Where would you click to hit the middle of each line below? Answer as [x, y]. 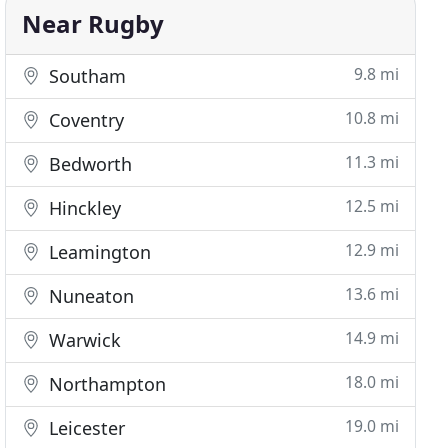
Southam [85, 76]
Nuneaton [89, 296]
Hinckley [83, 208]
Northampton [105, 384]
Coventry [84, 120]
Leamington [98, 252]
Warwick [83, 340]
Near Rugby [93, 23]
